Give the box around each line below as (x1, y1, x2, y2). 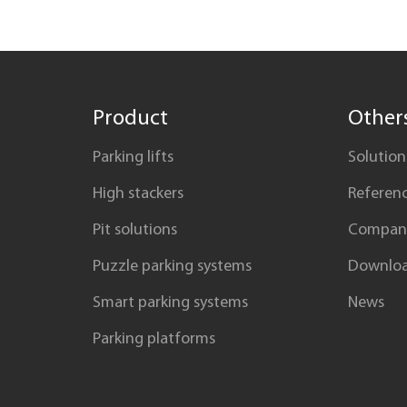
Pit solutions (93, 219, 177, 239)
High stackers (93, 183, 184, 203)
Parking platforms (93, 328, 215, 348)
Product (93, 104, 168, 130)
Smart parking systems (93, 292, 248, 312)
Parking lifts (93, 146, 174, 166)
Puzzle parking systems (93, 255, 252, 275)
